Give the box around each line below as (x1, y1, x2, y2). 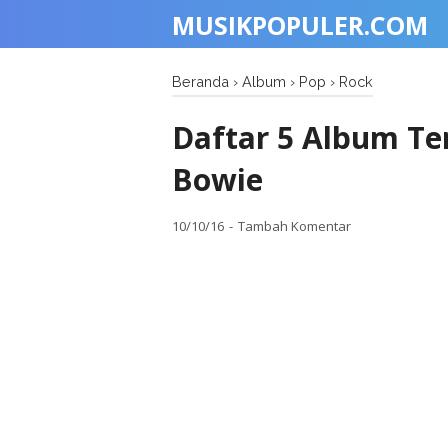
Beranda (172, 73, 229, 90)
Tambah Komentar (238, 217, 351, 235)
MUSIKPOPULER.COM (172, 8, 428, 42)
